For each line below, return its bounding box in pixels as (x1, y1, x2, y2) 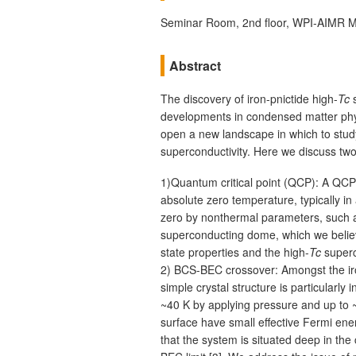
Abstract (169, 56, 222, 75)
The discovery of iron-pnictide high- (161, 91, 338, 107)
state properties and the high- (161, 243, 309, 260)
